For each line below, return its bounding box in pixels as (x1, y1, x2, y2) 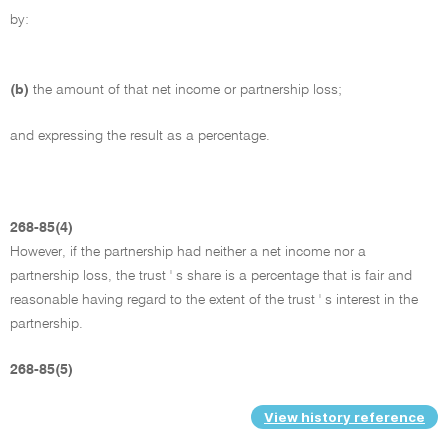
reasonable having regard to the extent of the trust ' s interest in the (10, 292, 418, 307)
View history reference (264, 408, 425, 425)
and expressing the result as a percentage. (10, 128, 270, 143)
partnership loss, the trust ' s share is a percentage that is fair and (10, 268, 412, 283)
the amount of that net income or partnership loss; (33, 82, 342, 97)
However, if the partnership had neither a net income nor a (10, 244, 366, 259)
